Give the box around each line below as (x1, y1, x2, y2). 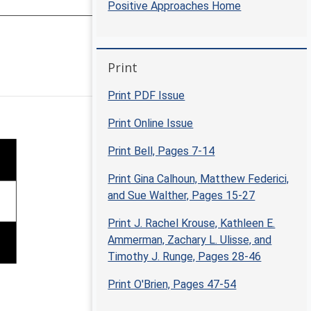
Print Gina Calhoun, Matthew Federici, (108, 172, 289, 186)
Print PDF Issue (108, 89, 185, 103)
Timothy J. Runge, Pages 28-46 (108, 250, 262, 264)
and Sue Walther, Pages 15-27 (108, 189, 255, 203)
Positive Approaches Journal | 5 (110, 69, 265, 83)
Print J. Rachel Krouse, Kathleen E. (108, 217, 276, 230)
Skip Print (96, 49, 139, 60)
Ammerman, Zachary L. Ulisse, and (108, 233, 272, 247)
